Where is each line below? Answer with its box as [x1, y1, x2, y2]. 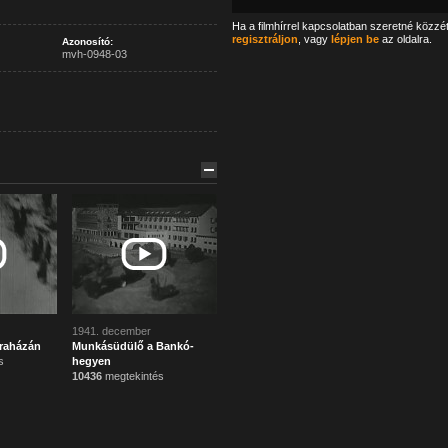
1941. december [71, 325, 151, 337]
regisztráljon [231, 33, 298, 45]
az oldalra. [378, 33, 432, 45]
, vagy [297, 33, 331, 45]
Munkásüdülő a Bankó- [71, 340, 194, 352]
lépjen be [330, 33, 379, 45]
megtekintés [101, 370, 164, 382]
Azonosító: [61, 36, 113, 47]
